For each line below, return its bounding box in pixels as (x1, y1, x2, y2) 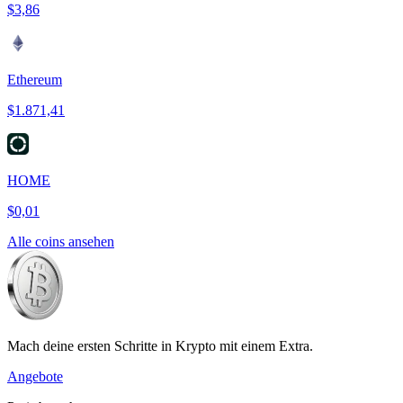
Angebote (7, 369, 63, 385)
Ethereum (7, 72, 62, 88)
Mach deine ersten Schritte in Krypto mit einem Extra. (7, 338, 313, 354)
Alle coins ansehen (7, 234, 114, 250)
